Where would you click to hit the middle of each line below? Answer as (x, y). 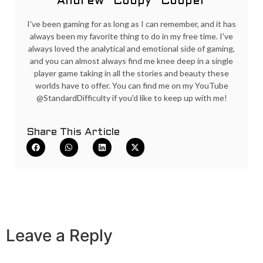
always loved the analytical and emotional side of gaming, (131, 49)
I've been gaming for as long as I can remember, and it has (131, 24)
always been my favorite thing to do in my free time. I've (131, 36)
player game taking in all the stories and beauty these (131, 73)
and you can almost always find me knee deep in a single (131, 61)
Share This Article (73, 133)
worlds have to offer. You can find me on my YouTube (131, 86)
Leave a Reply (59, 235)
